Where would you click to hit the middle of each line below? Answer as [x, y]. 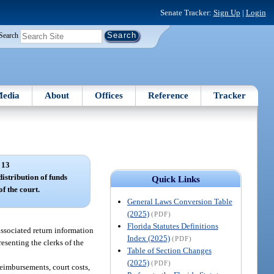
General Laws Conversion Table [180, 201]
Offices [109, 95]
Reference [168, 95]
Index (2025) [148, 238]
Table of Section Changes [169, 250]
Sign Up [227, 12]
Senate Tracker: [187, 12]
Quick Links [176, 179]
